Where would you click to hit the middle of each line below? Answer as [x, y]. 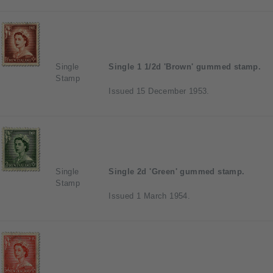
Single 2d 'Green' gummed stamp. [177, 171]
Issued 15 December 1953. [159, 91]
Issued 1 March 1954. [150, 196]
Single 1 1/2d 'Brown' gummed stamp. [185, 66]
